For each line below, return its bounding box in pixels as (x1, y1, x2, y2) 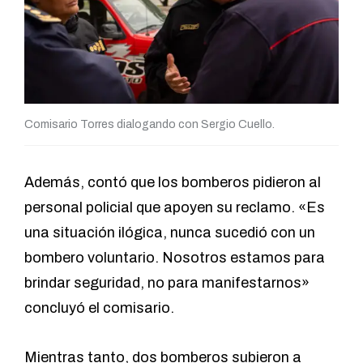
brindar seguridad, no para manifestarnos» (24, 275, 310, 292)
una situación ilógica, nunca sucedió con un (24, 224, 315, 241)
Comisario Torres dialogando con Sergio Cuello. (24, 118, 275, 131)
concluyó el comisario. (24, 300, 174, 317)
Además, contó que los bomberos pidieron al (24, 174, 321, 191)
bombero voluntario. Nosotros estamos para (24, 250, 325, 267)
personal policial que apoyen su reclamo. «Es (24, 199, 325, 216)
